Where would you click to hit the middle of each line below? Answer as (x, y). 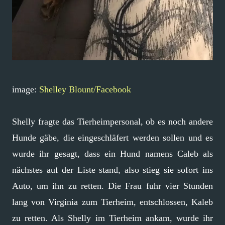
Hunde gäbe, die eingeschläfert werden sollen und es (113, 137)
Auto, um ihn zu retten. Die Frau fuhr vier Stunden (113, 186)
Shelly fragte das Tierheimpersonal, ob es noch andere (113, 121)
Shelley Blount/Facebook (85, 89)
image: (26, 89)
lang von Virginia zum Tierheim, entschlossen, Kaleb (113, 202)
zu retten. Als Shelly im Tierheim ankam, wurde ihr (113, 218)
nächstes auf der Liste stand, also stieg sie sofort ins (113, 170)
